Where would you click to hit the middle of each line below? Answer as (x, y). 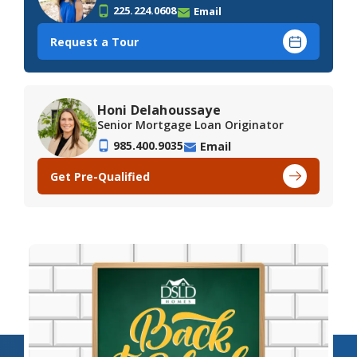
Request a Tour (94, 41)
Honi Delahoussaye (159, 110)
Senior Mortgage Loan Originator (190, 124)
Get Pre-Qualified (100, 176)
